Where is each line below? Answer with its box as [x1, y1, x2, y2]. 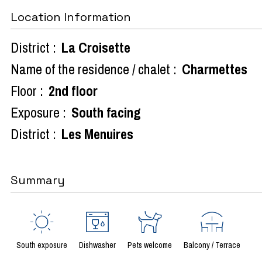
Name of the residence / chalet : [11, 59, 177, 78]
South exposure [16, 239, 67, 250]
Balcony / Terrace [184, 239, 240, 250]
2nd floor [49, 81, 98, 100]
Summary [11, 172, 65, 188]
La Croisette [61, 37, 130, 57]
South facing [71, 102, 141, 122]
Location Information [11, 9, 131, 25]
